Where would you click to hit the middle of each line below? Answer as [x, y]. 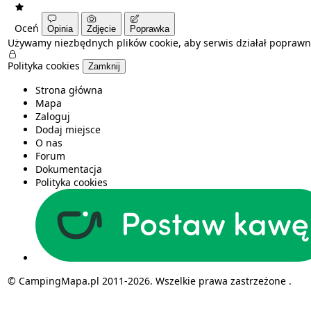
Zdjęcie [101, 29]
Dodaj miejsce [68, 130]
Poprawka [150, 29]
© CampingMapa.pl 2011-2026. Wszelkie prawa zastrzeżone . [149, 281]
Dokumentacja [68, 169]
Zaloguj [52, 117]
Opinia [60, 29]
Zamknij [104, 67]
